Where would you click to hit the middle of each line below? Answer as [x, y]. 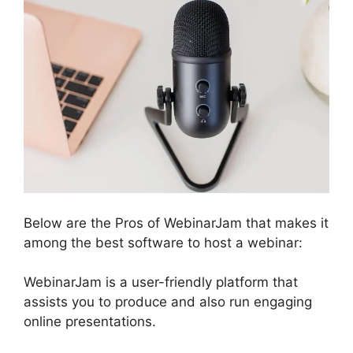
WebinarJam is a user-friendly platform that [161, 282]
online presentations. [90, 322]
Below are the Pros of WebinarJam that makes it [176, 223]
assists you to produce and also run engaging [168, 302]
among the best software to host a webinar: [163, 242]
